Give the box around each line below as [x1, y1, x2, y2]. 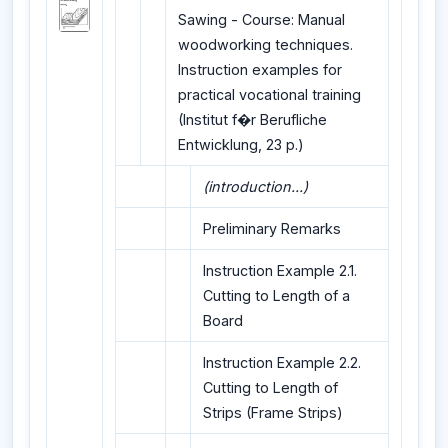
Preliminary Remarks [203, 220, 341, 238]
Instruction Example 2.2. [203, 354, 361, 372]
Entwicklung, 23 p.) [178, 136, 304, 154]
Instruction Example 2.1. [203, 262, 357, 280]
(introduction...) [203, 178, 308, 196]
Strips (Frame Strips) [203, 404, 343, 422]
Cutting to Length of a [203, 287, 350, 305]
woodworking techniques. [178, 36, 353, 54]
